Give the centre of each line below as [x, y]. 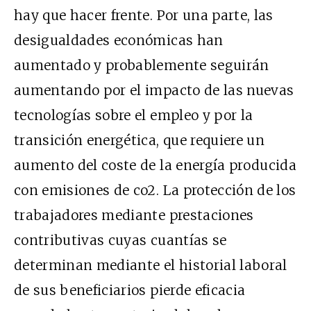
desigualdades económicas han [119, 41]
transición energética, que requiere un [139, 141]
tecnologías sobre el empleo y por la [134, 116]
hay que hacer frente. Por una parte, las [144, 16]
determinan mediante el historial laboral [151, 266]
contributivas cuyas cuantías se [120, 241]
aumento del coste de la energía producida [155, 166]
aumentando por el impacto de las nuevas [154, 91]
